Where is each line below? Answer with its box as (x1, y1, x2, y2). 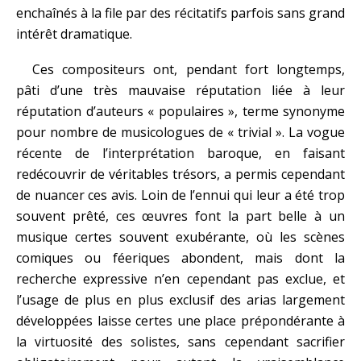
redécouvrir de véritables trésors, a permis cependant (16, 165, 345, 183)
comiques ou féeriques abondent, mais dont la (16, 249, 345, 267)
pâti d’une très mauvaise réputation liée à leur (16, 81, 345, 99)
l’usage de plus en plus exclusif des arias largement (16, 291, 345, 309)
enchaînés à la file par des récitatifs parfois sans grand (16, 4, 345, 22)
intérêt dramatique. (16, 25, 132, 43)
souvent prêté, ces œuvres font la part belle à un (16, 207, 345, 225)
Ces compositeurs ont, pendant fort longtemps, (32, 60, 345, 78)
